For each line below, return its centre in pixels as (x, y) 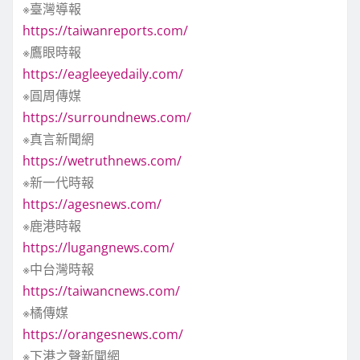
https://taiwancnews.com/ (101, 290)
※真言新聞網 (58, 139)
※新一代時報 (58, 182)
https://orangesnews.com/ (103, 334)
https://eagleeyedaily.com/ (103, 74)
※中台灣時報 (58, 269)
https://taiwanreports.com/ (105, 30)
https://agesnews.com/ (92, 204)
